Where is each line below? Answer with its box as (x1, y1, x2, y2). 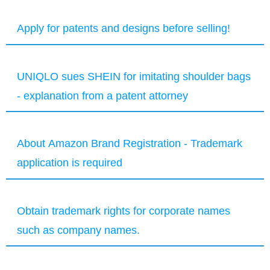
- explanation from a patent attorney (17, 89, 189, 101)
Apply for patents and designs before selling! (17, 22, 231, 34)
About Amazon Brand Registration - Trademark (17, 137, 243, 149)
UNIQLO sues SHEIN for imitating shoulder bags (17, 70, 251, 82)
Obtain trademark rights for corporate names (17, 204, 231, 216)
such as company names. (17, 224, 140, 236)
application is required (17, 157, 123, 169)
